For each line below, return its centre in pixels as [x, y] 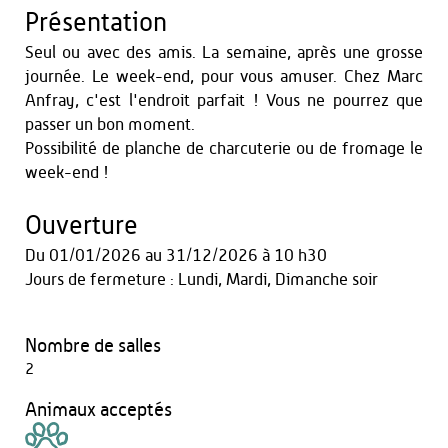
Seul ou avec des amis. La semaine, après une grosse [224, 52]
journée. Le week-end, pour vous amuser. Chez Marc [224, 76]
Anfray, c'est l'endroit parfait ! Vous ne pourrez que [224, 100]
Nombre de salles [93, 346]
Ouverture [81, 226]
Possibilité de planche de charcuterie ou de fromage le [224, 148]
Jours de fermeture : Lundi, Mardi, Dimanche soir [201, 279]
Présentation [96, 23]
